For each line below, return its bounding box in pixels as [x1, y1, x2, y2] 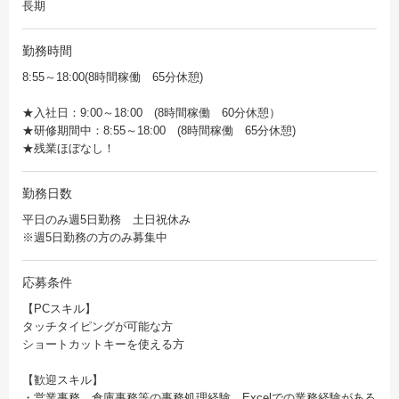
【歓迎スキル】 [22, 373, 103, 387]
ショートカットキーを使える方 [22, 338, 184, 352]
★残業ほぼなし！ [22, 142, 115, 156]
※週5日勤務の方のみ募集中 [22, 231, 167, 245]
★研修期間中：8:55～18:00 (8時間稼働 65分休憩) [22, 124, 296, 138]
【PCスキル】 [22, 302, 96, 316]
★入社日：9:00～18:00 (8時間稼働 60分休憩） [22, 106, 281, 120]
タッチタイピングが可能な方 [22, 320, 173, 334]
